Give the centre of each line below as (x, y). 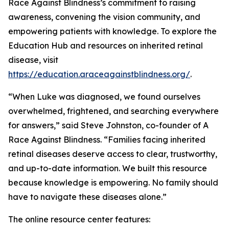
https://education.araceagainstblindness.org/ (99, 74)
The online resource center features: (79, 219)
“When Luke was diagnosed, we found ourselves (104, 97)
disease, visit (33, 60)
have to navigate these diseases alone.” (87, 197)
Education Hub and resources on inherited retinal (106, 45)
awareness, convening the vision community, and (104, 17)
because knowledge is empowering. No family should (113, 182)
